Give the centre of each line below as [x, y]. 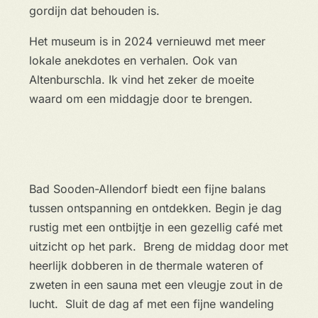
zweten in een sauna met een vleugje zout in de [155, 284]
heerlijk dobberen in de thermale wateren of [146, 265]
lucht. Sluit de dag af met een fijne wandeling [151, 303]
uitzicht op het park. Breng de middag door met [158, 246]
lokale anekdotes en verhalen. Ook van [133, 60]
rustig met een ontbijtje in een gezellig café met [155, 227]
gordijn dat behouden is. [94, 10]
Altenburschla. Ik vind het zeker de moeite [141, 79]
